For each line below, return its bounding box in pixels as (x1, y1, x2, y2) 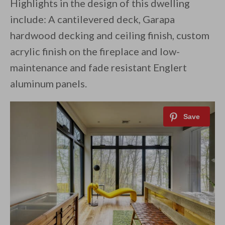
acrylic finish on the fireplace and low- (10, 45, 180, 58)
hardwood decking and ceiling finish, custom (10, 29, 209, 42)
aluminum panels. (10, 77, 87, 90)
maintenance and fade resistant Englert (10, 61, 187, 74)
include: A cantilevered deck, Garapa (10, 13, 175, 26)
